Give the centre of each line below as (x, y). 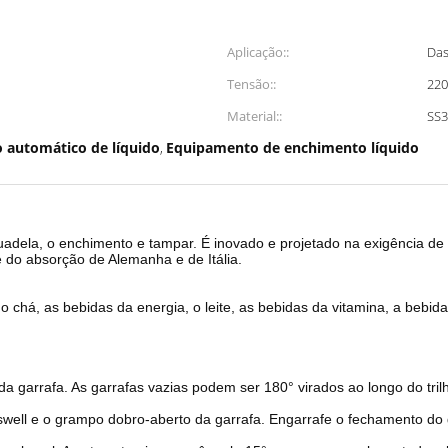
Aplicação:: (258, 52)
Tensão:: (251, 84)
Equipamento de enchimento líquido (292, 147)
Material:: (254, 116)
